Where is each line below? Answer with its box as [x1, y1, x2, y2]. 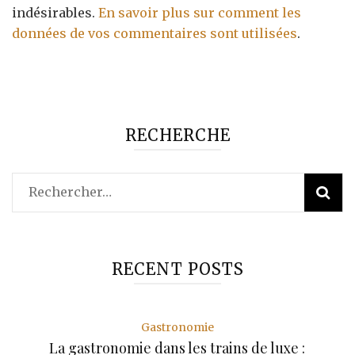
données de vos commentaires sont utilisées [12, 25, 297, 42]
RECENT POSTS [111, 259, 244, 280]
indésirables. [12, 5, 98, 21]
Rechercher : [28, 183, 109, 200]
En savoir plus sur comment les [98, 5, 301, 21]
